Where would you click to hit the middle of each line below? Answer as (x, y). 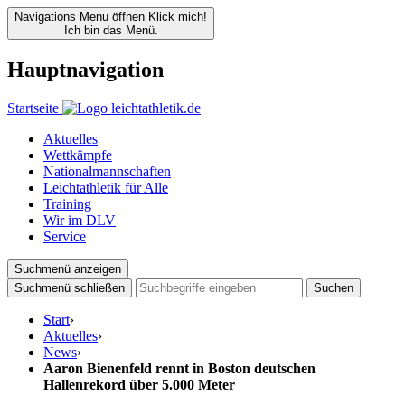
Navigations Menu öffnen (80, 17)
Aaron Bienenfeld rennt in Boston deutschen (179, 368)
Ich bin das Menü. (111, 30)
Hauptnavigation (85, 69)
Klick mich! (178, 17)
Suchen (334, 287)
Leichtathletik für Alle (106, 187)
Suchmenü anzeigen (68, 268)
